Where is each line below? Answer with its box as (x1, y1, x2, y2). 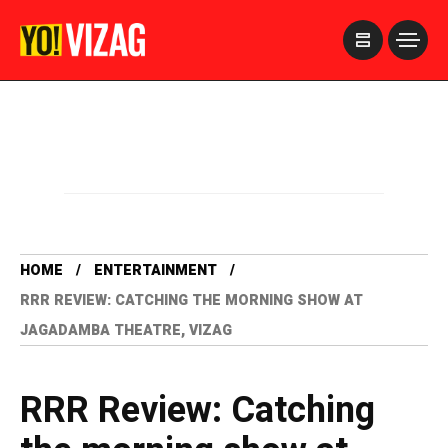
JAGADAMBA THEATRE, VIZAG (20, 320, 232, 341)
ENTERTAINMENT (94, 260, 217, 281)
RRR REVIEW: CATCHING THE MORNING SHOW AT (20, 290, 363, 311)
